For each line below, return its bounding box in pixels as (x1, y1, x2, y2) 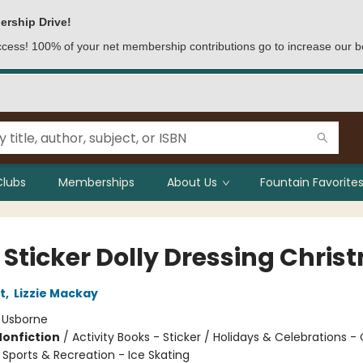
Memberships (58, 174, 135, 190)
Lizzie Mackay (13, 285, 98, 301)
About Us (167, 174, 217, 190)
